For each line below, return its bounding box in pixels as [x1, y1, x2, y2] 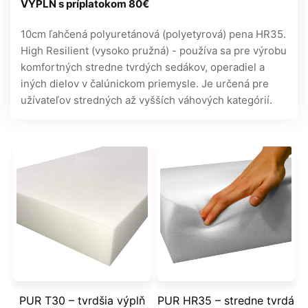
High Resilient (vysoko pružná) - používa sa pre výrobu [21, 43, 287, 57]
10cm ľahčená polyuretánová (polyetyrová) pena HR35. [21, 27, 286, 41]
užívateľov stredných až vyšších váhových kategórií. [21, 93, 272, 107]
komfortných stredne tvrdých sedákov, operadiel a [21, 60, 265, 74]
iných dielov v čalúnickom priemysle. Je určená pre [21, 76, 269, 90]
